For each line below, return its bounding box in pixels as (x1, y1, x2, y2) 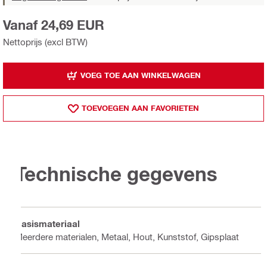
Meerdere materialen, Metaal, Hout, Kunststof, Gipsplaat (15, 231, 239, 243)
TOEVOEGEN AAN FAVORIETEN (82, 103, 199, 113)
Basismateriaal (15, 218, 80, 229)
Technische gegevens (15, 162, 218, 186)
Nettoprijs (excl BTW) (3, 36, 88, 47)
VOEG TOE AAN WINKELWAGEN (80, 70, 201, 80)
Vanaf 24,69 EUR (3, 17, 104, 33)
